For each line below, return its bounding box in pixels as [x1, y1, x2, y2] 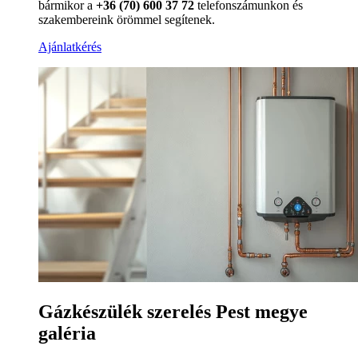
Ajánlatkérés [38, 39, 101, 54]
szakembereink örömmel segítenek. [38, 12, 215, 26]
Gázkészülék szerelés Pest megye [38, 300, 308, 322]
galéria [38, 322, 96, 344]
